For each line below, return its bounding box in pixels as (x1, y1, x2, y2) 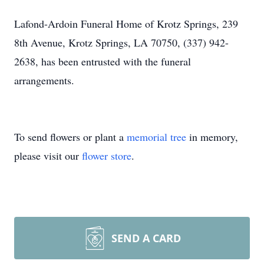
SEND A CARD (111, 231, 181, 245)
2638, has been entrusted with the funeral (14, 54, 191, 68)
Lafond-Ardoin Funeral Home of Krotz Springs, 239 (14, 16, 238, 31)
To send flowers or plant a (14, 130, 127, 144)
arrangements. (14, 73, 74, 87)
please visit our (14, 148, 82, 163)
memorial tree (127, 130, 186, 144)
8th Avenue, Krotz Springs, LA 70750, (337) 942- (14, 35, 229, 49)
